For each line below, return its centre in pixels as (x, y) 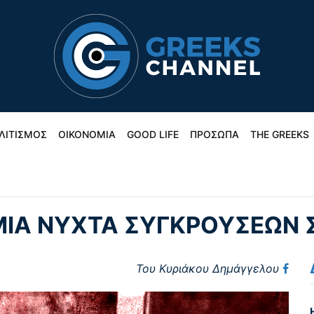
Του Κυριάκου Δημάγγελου (208, 269)
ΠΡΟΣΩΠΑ (214, 134)
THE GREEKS (280, 134)
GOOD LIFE (153, 134)
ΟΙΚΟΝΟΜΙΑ (87, 134)
